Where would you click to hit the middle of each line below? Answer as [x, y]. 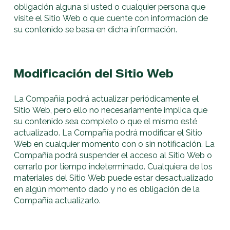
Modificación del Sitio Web [94, 74]
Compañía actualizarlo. [57, 201]
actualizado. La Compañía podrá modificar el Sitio [108, 133]
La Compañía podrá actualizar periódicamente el [107, 99]
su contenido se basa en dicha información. [96, 30]
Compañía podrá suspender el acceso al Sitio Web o [113, 156]
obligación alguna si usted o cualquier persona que [110, 7]
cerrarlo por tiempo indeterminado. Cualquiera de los [113, 167]
